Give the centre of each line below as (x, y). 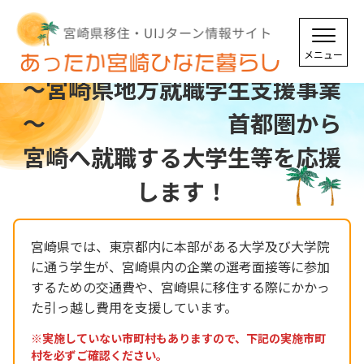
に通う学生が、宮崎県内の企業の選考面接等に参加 (180, 267)
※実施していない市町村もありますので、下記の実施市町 (178, 338)
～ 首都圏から (182, 122)
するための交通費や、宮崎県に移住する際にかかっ (180, 287)
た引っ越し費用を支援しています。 (134, 308)
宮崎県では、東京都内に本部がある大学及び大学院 (180, 247)
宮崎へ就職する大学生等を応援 (182, 156)
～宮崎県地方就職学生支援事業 (182, 88)
